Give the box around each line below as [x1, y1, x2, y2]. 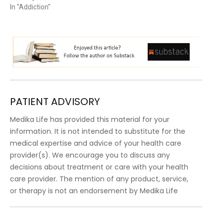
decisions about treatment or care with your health [10, 162, 188, 172]
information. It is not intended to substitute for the [10, 126, 185, 136]
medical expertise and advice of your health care [10, 138, 181, 148]
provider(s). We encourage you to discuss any [10, 150, 170, 160]
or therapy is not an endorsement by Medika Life [10, 185, 178, 196]
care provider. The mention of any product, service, [10, 173, 188, 184]
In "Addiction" [10, 3, 51, 11]
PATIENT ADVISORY [10, 94, 100, 109]
